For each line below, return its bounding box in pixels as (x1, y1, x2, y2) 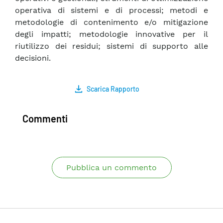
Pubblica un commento (66, 163, 157, 173)
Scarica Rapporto (87, 85, 139, 94)
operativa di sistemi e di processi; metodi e (15, 5, 208, 15)
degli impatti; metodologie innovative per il (15, 29, 208, 39)
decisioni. (15, 53, 51, 63)
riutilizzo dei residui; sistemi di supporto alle (15, 41, 208, 51)
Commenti (22, 112, 68, 125)
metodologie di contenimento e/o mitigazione (15, 17, 208, 27)
